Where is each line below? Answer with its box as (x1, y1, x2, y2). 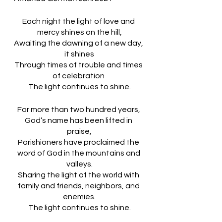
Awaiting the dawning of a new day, (14, 39, 145, 47)
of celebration (53, 72, 106, 80)
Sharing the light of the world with (18, 171, 141, 179)
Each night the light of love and (22, 17, 136, 25)
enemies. (63, 193, 96, 201)
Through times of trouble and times (14, 61, 144, 69)
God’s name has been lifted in (25, 116, 134, 124)
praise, (67, 127, 92, 135)
